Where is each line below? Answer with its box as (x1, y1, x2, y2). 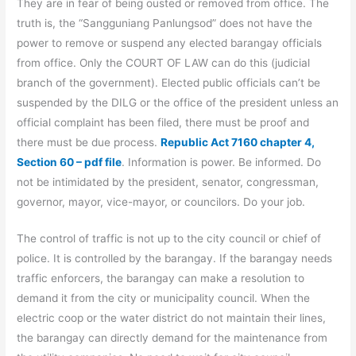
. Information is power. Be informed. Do (122, 155, 322, 168)
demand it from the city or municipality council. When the (17, 292, 311, 305)
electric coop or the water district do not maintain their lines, (17, 311, 327, 325)
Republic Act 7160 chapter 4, (161, 135, 315, 149)
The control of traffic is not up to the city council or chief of (17, 232, 322, 246)
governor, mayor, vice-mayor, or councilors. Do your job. (17, 195, 306, 208)
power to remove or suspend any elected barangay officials (17, 36, 323, 49)
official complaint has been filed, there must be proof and (17, 115, 310, 129)
